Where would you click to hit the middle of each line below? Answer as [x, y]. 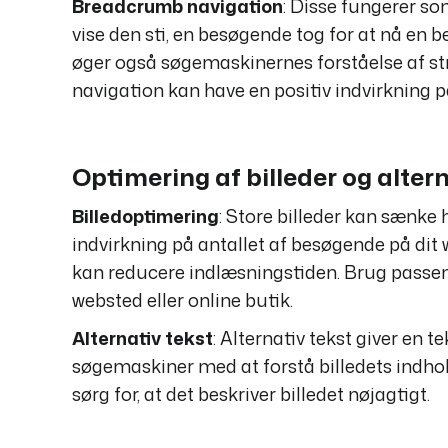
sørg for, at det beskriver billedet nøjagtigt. [251, 394]
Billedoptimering [145, 216]
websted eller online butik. [182, 300]
